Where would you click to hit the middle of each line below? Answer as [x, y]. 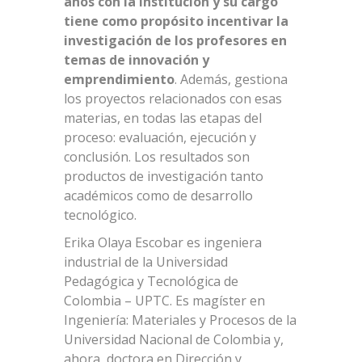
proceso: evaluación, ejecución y [160, 137]
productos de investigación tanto [164, 176]
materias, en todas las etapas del [163, 118]
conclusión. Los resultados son [157, 156]
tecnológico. [100, 215]
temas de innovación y [137, 59]
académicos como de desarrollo [158, 195]
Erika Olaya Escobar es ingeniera [163, 242]
